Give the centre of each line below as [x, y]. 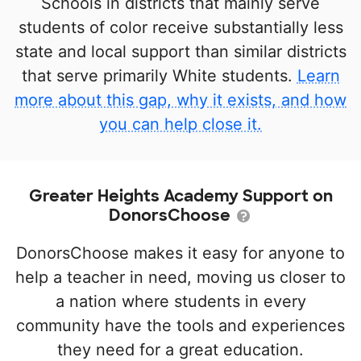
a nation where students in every [180, 301]
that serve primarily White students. [159, 76]
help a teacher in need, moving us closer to [180, 277]
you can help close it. [180, 124]
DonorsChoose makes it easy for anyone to [180, 253]
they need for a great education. [180, 350]
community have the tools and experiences [180, 326]
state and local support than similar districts [180, 52]
